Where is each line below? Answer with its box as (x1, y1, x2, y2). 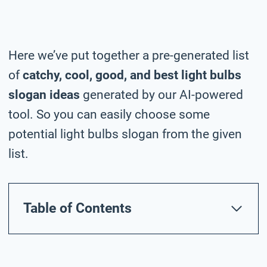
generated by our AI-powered (80, 87, 243, 102)
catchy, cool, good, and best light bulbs (23, 67, 241, 82)
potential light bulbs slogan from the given (8, 126, 242, 141)
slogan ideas (8, 87, 80, 102)
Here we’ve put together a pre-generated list (8, 48, 249, 63)
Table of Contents (23, 200, 132, 216)
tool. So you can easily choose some (8, 107, 210, 122)
